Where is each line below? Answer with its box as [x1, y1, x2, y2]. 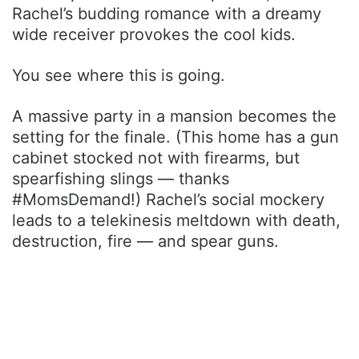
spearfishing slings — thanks [12, 169, 229, 189]
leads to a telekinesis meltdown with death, [12, 211, 341, 231]
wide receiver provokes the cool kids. [12, 25, 296, 45]
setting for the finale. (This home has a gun [12, 127, 339, 147]
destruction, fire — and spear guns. [12, 232, 279, 252]
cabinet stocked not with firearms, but [12, 148, 300, 168]
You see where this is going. [12, 66, 225, 86]
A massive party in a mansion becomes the [12, 107, 337, 127]
